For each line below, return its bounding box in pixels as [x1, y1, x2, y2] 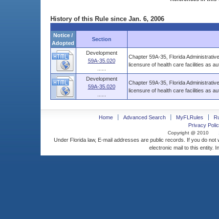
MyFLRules [175, 114, 203, 120]
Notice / [53, 32, 73, 38]
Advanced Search [123, 114, 166, 120]
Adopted [52, 40, 74, 46]
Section [91, 36, 111, 42]
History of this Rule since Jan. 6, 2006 [50, 15, 164, 22]
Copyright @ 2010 [168, 130, 209, 135]
